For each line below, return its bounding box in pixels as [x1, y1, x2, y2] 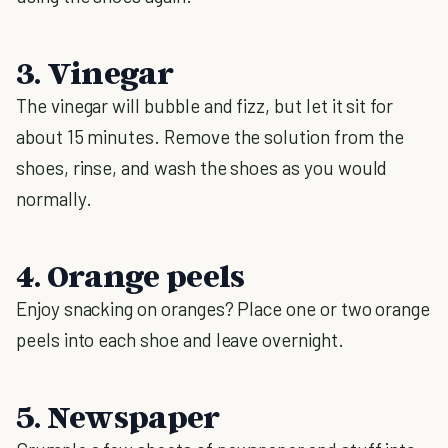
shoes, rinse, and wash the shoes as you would [16, 156, 388, 179]
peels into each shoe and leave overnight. [16, 328, 344, 351]
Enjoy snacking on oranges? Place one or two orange [16, 297, 431, 320]
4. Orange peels [16, 256, 245, 294]
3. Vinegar [16, 53, 173, 91]
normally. [16, 187, 92, 210]
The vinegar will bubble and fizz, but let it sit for [16, 94, 394, 117]
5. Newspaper [16, 397, 220, 435]
